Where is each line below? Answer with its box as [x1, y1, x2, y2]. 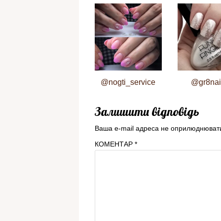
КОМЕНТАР [95, 140, 135, 148]
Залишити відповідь [95, 104, 199, 119]
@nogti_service [101, 77, 156, 86]
